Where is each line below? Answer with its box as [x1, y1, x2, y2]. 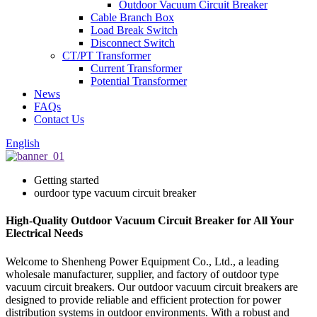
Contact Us [34, 113, 84, 125]
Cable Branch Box [91, 11, 174, 23]
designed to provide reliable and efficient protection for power [6, 293, 281, 306]
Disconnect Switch [91, 37, 175, 49]
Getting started [34, 174, 99, 186]
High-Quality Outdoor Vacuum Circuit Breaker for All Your [6, 214, 294, 227]
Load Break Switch [91, 24, 178, 36]
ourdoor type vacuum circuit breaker [34, 187, 196, 199]
